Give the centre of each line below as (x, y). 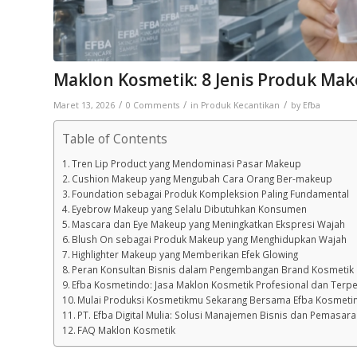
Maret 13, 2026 (84, 105)
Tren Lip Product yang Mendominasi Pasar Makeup (187, 163)
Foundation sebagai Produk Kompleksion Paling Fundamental (211, 193)
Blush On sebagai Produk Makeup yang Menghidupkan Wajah (210, 239)
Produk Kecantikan (240, 105)
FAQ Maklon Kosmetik (127, 330)
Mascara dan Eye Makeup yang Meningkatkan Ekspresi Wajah (209, 224)
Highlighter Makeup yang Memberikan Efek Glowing (185, 254)
